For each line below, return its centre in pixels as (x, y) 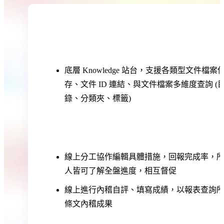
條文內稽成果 (89, 203)
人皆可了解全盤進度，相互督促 (121, 170)
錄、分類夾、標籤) (98, 98)
